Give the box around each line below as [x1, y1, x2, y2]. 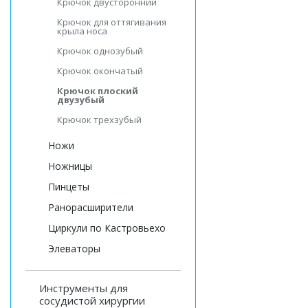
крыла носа [57, 25, 107, 37]
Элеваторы [48, 242, 100, 255]
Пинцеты [48, 180, 89, 193]
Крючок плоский [57, 85, 138, 97]
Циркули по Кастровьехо [48, 221, 166, 234]
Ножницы [48, 159, 92, 173]
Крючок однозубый [57, 45, 143, 57]
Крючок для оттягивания [57, 16, 166, 28]
